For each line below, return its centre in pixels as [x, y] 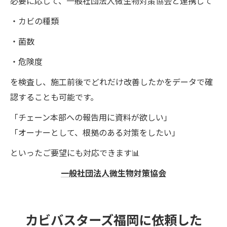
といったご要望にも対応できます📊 [75, 152]
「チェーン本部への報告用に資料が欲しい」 [91, 117]
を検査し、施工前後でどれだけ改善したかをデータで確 [111, 81]
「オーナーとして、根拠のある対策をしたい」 [95, 132]
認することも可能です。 [54, 97]
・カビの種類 [34, 21]
